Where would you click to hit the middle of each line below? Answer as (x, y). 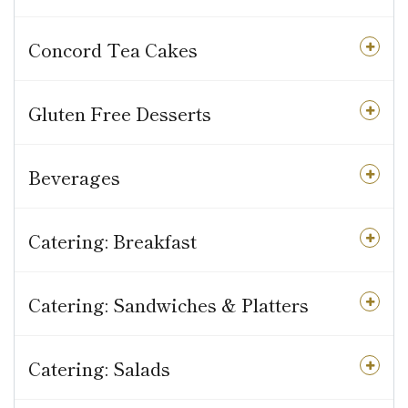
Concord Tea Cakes (113, 50)
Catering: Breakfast (112, 241)
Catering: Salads (99, 369)
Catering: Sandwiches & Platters (168, 305)
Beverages (74, 178)
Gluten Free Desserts (120, 114)
